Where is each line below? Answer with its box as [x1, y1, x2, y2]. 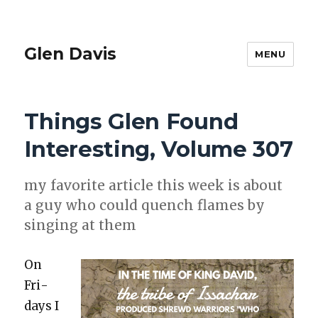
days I [24, 297, 60, 314]
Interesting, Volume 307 [24, 136, 293, 163]
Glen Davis [24, 44, 117, 65]
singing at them [24, 216, 137, 234]
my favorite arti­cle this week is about [24, 176, 283, 194]
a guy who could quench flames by [24, 196, 265, 214]
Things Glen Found [24, 108, 238, 136]
